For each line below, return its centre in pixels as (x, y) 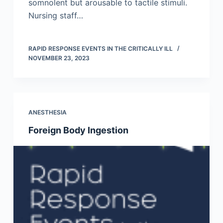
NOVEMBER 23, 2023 (59, 58)
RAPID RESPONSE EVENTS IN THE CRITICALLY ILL (100, 49)
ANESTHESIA (47, 112)
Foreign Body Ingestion (78, 130)
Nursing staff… (56, 16)
